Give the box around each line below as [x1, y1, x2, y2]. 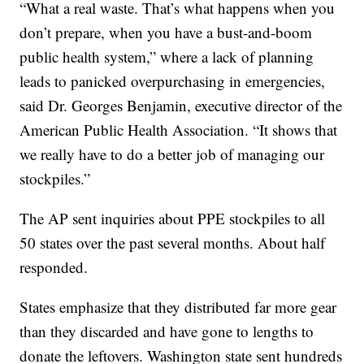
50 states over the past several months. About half [19, 232, 326, 253]
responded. [19, 257, 89, 278]
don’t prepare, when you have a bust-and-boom [19, 22, 313, 43]
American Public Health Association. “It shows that [19, 119, 338, 141]
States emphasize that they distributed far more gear [19, 297, 337, 318]
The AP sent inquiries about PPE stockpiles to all [19, 208, 326, 229]
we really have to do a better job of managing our [19, 144, 325, 165]
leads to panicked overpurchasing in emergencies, [19, 71, 326, 92]
